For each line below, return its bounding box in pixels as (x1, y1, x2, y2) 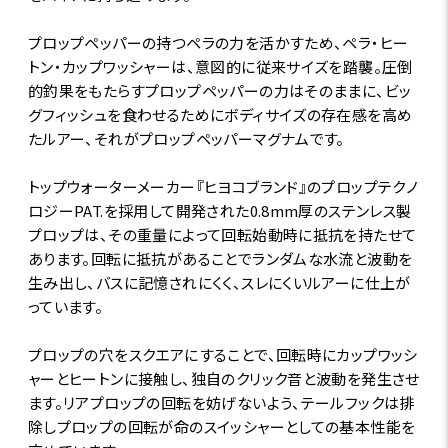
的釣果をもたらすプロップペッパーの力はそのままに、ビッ (27, 79, 412, 101)
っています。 (27, 295, 104, 317)
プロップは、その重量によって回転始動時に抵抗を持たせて (27, 223, 417, 245)
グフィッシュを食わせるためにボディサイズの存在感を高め (27, 103, 413, 125)
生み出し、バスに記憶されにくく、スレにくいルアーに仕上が (27, 271, 411, 293)
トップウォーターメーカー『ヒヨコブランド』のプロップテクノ (27, 175, 419, 197)
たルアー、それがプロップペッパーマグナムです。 (27, 127, 345, 149)
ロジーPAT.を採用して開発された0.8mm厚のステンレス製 (27, 199, 412, 221)
